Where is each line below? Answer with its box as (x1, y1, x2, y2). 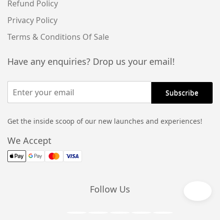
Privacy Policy (7, 15, 57, 26)
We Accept (7, 134, 52, 146)
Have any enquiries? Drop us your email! (7, 55, 175, 67)
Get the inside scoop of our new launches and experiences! (7, 116, 202, 126)
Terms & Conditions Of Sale (7, 31, 109, 42)
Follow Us (90, 183, 130, 195)
